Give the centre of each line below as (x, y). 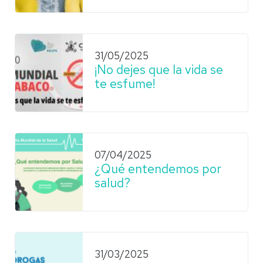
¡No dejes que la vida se (159, 69)
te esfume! (125, 83)
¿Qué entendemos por (158, 168)
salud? (112, 183)
